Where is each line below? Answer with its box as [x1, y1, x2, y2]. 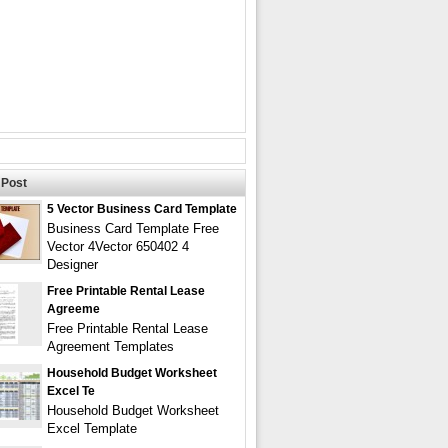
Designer [47, 257, 98, 272]
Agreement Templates [47, 339, 174, 354]
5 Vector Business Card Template [47, 202, 237, 216]
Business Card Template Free [47, 221, 219, 236]
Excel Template [47, 421, 137, 436]
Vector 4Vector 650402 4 [47, 239, 189, 254]
